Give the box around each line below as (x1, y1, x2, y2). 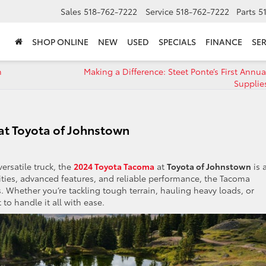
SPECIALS (159, 36, 196, 48)
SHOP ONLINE (32, 36, 88, 48)
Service (145, 5, 173, 18)
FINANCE (205, 36, 242, 48)
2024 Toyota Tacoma (74, 160, 154, 172)
